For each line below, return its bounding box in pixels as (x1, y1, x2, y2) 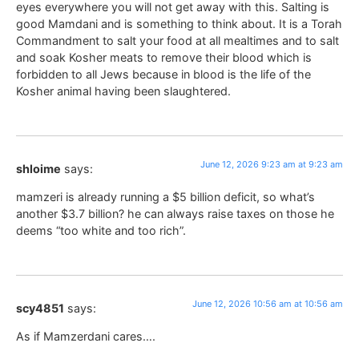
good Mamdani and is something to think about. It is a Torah (16, 17, 342, 31)
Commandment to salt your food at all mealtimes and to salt (16, 34, 339, 48)
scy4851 (16, 301, 64, 315)
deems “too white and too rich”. (16, 224, 186, 238)
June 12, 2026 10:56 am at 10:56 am (192, 297, 343, 309)
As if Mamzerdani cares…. (16, 329, 155, 343)
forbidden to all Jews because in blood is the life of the (16, 67, 311, 82)
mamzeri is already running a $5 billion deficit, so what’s (16, 190, 315, 204)
